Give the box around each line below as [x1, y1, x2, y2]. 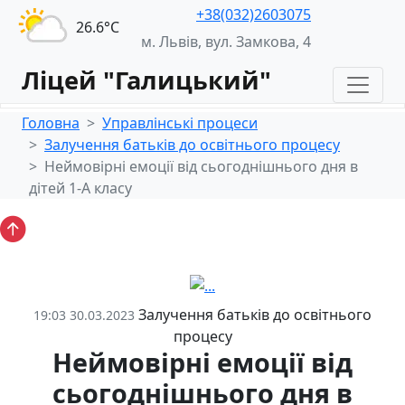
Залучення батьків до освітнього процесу [44, 135, 340, 155]
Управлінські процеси [102, 113, 258, 133]
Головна [22, 113, 80, 133]
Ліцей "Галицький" [22, 63, 271, 97]
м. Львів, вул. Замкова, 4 [141, 31, 311, 52]
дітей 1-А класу [29, 178, 132, 198]
